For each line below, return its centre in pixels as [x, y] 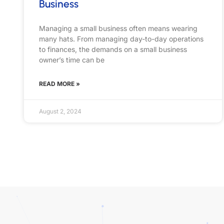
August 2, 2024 [60, 111]
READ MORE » [59, 83]
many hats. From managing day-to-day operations [121, 38]
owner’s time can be [72, 59]
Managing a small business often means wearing [118, 28]
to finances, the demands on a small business [113, 49]
